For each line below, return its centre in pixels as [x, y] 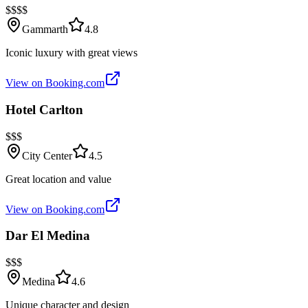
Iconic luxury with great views [71, 53]
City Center [47, 155]
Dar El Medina [48, 236]
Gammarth [45, 30]
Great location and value [58, 179]
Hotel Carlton [44, 109]
